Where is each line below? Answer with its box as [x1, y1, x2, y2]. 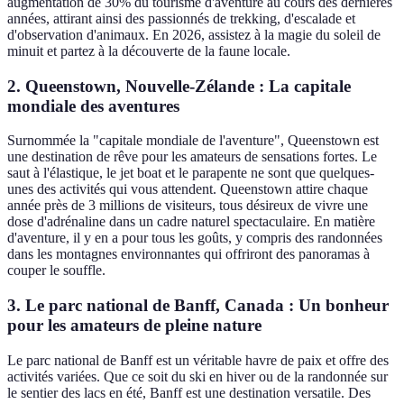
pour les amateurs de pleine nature [7, 316, 262, 335]
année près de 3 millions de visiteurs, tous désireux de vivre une [7, 197, 368, 214]
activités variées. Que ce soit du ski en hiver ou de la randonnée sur [7, 368, 388, 384]
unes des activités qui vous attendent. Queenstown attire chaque [7, 181, 368, 197]
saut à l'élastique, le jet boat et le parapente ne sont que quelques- [7, 165, 374, 181]
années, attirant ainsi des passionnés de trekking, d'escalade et [7, 10, 355, 26]
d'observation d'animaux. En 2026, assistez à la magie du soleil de [7, 26, 381, 42]
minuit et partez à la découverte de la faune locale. [7, 42, 290, 59]
